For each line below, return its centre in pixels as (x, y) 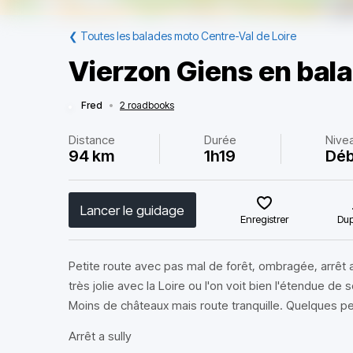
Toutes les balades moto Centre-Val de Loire (188, 36)
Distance (92, 140)
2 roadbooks (147, 105)
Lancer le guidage (132, 210)
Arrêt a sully (100, 336)
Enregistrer (265, 219)
